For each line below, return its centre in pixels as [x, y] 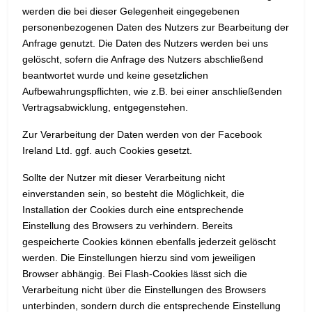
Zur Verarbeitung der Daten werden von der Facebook [142, 135]
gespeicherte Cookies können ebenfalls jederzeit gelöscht [149, 242]
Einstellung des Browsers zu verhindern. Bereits [127, 226]
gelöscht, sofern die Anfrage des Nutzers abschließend [143, 60]
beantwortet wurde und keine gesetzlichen [115, 76]
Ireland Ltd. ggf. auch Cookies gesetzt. [107, 151]
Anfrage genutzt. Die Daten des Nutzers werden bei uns [145, 44]
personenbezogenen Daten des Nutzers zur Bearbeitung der [156, 28]
